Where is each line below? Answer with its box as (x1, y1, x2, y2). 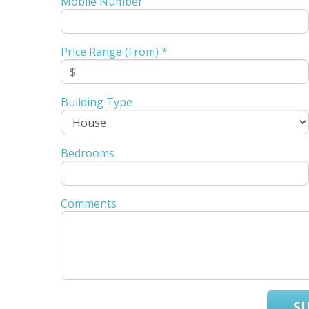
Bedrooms (60, 146, 114, 161)
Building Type (60, 94, 132, 110)
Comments (60, 196, 117, 212)
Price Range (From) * (60, 44, 168, 60)
